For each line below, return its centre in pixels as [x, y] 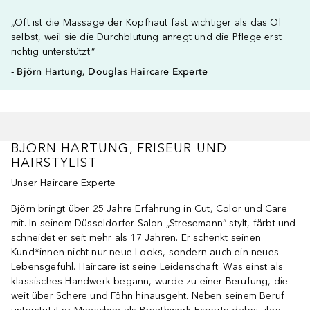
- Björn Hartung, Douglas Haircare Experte [110, 72]
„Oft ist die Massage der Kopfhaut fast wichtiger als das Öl [146, 22]
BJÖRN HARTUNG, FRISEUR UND [119, 148]
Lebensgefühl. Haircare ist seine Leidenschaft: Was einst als [147, 267]
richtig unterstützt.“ [53, 52]
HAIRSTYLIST [54, 163]
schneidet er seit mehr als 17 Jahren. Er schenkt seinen [136, 238]
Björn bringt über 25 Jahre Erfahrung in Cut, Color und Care [149, 209]
